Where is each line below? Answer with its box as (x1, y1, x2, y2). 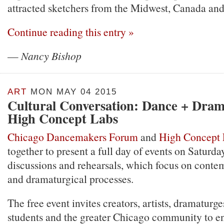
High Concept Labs (7, 108, 118, 128)
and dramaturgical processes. (7, 171, 133, 186)
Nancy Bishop (21, 48, 81, 63)
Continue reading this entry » (7, 24, 134, 39)
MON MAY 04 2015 (27, 87, 117, 96)
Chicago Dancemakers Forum (7, 129, 138, 144)
